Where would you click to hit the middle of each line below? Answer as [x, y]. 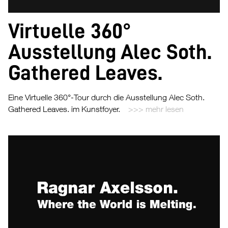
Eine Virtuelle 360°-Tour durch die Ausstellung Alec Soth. [106, 97]
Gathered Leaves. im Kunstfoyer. [64, 109]
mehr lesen [165, 109]
